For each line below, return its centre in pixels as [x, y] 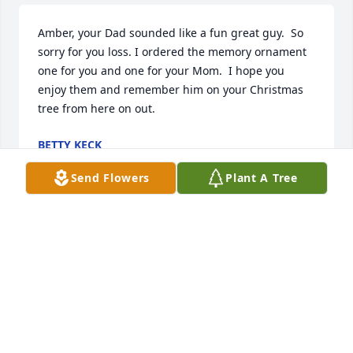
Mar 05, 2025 [72, 161]
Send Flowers [110, 178]
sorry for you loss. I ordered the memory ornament [172, 52]
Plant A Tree [262, 178]
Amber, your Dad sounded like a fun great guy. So [171, 33]
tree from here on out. [97, 109]
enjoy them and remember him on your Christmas [171, 90]
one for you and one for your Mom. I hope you [161, 71]
